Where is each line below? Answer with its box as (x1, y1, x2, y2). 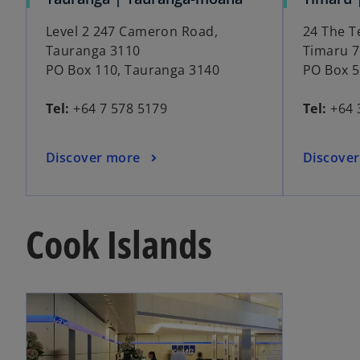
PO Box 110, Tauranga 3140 (46, 61, 219, 80)
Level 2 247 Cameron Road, (46, 22, 218, 41)
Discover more (46, 148, 141, 166)
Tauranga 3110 (46, 42, 141, 60)
